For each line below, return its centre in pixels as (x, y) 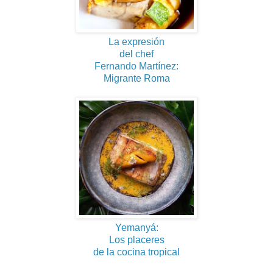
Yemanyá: (136, 227)
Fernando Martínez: (136, 66)
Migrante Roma (136, 78)
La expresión (136, 41)
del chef (136, 54)
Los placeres (136, 239)
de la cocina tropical (136, 252)
